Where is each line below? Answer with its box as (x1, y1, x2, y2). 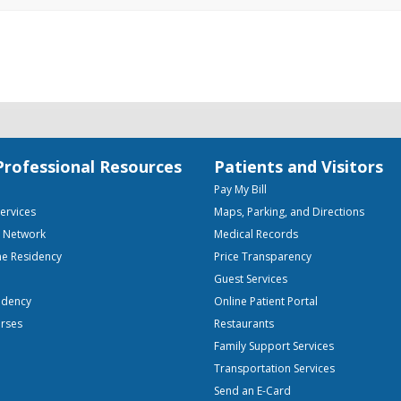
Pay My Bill (214, 181, 267, 197)
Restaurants (214, 315, 274, 331)
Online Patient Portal (214, 293, 318, 309)
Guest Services (214, 270, 287, 286)
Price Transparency (214, 248, 311, 264)
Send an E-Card (214, 382, 291, 398)
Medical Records (214, 226, 298, 242)
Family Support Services (214, 337, 334, 354)
